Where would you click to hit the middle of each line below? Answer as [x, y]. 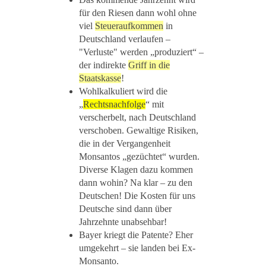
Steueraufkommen [129, 26]
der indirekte [104, 65]
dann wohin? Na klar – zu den [136, 183]
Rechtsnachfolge [114, 104]
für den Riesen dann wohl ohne [138, 13]
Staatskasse [100, 78]
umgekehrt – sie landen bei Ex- [137, 248]
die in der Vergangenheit [125, 144]
